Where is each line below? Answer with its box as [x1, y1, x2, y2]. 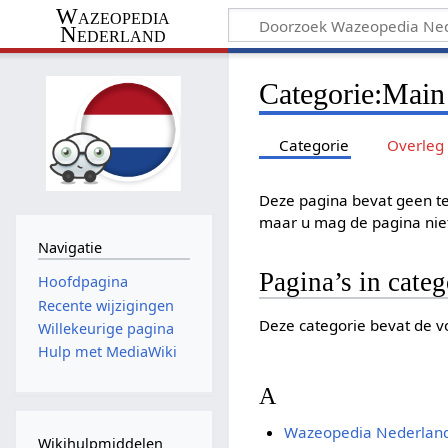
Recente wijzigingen [37, 295, 174, 315]
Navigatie [37, 237, 102, 257]
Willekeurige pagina [37, 318, 174, 338]
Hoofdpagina [37, 272, 128, 292]
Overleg [386, 134, 444, 155]
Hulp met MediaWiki [37, 342, 177, 362]
